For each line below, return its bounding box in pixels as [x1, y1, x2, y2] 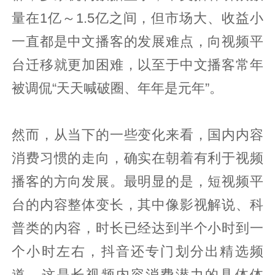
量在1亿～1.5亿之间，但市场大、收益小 [12, 10, 263, 26]
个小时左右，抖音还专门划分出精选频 [12, 244, 263, 259]
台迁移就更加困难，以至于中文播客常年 [12, 57, 263, 72]
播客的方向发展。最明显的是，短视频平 [12, 174, 263, 189]
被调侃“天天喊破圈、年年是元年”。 [12, 80, 223, 96]
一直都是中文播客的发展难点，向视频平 [12, 34, 263, 49]
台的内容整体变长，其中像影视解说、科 [12, 197, 263, 212]
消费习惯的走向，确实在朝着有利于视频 [12, 150, 263, 166]
